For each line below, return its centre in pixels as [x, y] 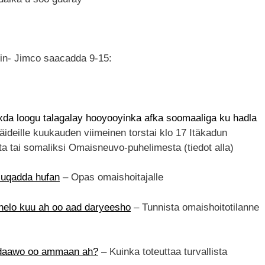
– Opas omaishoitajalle [112, 177]
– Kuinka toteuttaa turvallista [164, 252]
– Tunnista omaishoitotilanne [195, 207]
